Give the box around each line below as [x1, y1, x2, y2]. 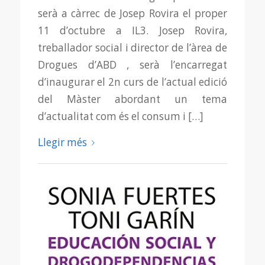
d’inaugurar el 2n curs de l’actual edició [37, 75, 228, 89]
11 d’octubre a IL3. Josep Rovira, [37, 23, 228, 37]
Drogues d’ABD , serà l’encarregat [37, 57, 228, 72]
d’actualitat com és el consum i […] [37, 109, 203, 123]
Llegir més [37, 135, 87, 149]
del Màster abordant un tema [37, 92, 228, 106]
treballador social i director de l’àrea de [37, 40, 228, 54]
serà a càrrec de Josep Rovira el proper [37, 6, 228, 20]
